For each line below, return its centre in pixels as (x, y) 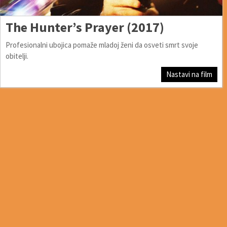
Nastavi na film (190, 74)
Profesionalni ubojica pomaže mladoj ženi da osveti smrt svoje (102, 45)
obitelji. (17, 56)
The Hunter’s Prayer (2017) (85, 27)
